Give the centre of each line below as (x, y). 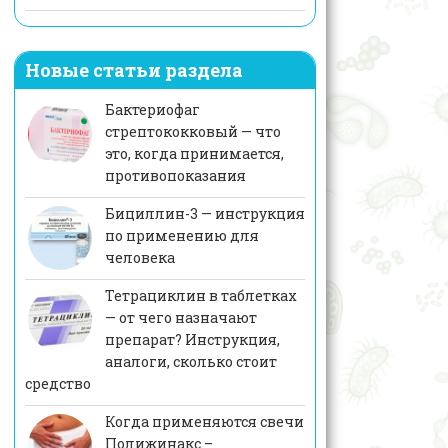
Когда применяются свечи (204, 422)
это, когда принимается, (194, 154)
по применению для (181, 236)
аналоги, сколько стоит (190, 362)
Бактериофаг (152, 110)
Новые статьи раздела (133, 70)
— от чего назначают (180, 318)
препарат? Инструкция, (192, 340)
